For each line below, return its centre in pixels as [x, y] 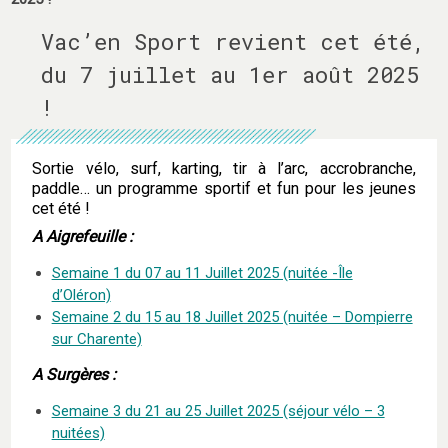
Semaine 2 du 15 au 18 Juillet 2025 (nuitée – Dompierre [232, 316]
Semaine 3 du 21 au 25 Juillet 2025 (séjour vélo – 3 [218, 410]
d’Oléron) [81, 294]
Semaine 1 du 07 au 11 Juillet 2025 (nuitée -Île [202, 272]
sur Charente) [96, 338]
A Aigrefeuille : [83, 236]
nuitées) [78, 432]
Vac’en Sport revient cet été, [233, 41]
